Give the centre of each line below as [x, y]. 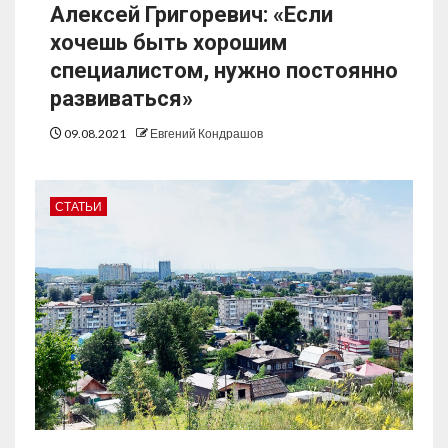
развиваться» [121, 99]
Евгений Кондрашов [206, 134]
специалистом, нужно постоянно [224, 71]
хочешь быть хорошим [168, 43]
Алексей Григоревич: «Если [191, 15]
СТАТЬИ [78, 207]
